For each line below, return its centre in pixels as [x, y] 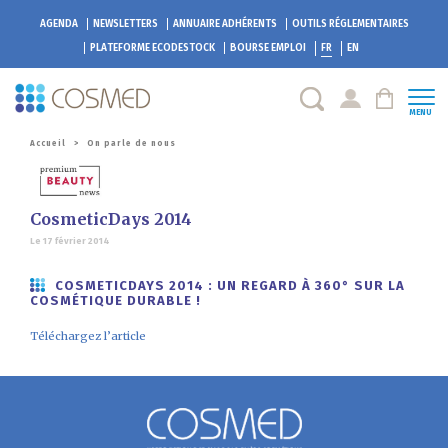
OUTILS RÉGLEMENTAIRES [350, 24]
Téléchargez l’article [88, 336]
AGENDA [58, 24]
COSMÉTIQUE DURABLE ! [115, 301]
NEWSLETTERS [125, 24]
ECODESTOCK [182, 48]
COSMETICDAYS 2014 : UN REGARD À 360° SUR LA [230, 286]
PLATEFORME [120, 48]
